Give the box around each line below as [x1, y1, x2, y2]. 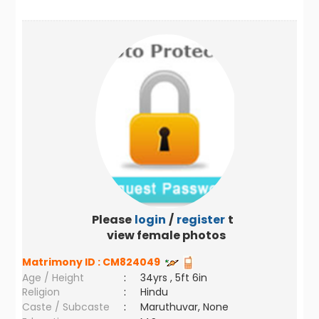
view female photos [107, 227, 226, 244]
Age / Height [22, 271, 85, 285]
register [176, 211, 225, 228]
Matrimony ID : [22, 255, 103, 269]
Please [91, 211, 132, 228]
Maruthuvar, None [140, 300, 229, 314]
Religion [22, 285, 61, 299]
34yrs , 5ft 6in [140, 271, 208, 285]
